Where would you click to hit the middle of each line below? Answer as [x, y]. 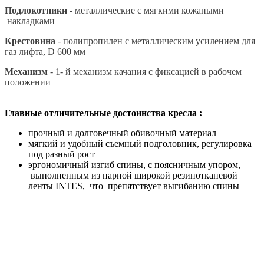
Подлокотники [36, 10]
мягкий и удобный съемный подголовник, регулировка [140, 143]
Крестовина [30, 41]
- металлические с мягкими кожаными [146, 10]
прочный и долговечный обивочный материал [122, 133]
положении [28, 82]
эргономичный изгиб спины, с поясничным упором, [134, 164]
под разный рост [63, 154]
